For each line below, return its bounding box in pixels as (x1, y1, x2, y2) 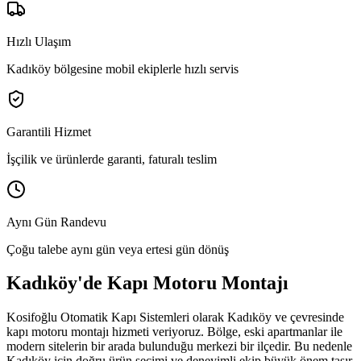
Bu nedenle (291, 339, 352, 354)
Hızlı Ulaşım (6, 34, 71, 48)
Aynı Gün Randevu (6, 214, 106, 229)
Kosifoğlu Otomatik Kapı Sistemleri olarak (6, 310, 227, 325)
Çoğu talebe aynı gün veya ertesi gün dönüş (6, 242, 229, 256)
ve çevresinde (272, 310, 344, 325)
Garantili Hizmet (6, 124, 91, 139)
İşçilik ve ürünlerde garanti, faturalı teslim (6, 151, 217, 166)
